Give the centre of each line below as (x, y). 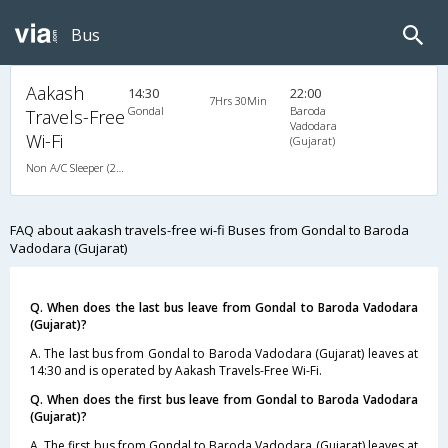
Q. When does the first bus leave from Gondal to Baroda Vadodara (224, 399)
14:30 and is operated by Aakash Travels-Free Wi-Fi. (176, 370)
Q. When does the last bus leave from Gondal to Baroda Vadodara (224, 307)
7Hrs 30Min (237, 100)
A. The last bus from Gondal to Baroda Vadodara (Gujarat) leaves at (224, 353)
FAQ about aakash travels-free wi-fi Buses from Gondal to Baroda (209, 230)
